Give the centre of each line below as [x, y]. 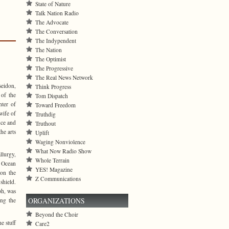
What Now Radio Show [63, 151]
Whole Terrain [52, 160]
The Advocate [52, 22]
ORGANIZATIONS [56, 201]
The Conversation [56, 31]
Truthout [45, 123]
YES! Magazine [54, 169]
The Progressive [54, 68]
